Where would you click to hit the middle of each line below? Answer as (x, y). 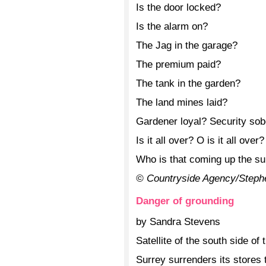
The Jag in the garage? (187, 45)
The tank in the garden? (188, 83)
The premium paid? (178, 64)
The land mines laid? (182, 102)
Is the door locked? (178, 7)
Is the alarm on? (172, 26)
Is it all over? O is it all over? (200, 140)
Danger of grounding (185, 201)
